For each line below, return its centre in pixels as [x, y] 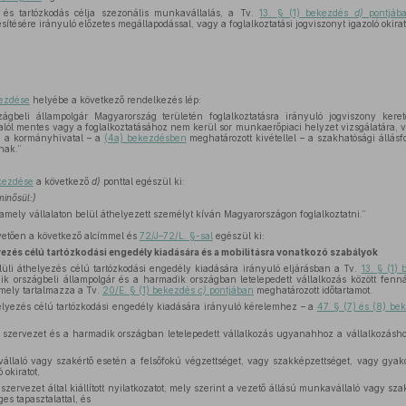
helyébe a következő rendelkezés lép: [115, 100]
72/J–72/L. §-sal [176, 236]
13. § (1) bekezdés [307, 13]
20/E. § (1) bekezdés [150, 290]
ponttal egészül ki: [142, 181]
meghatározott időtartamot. [313, 290]
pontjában [230, 290]
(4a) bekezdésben [145, 138]
